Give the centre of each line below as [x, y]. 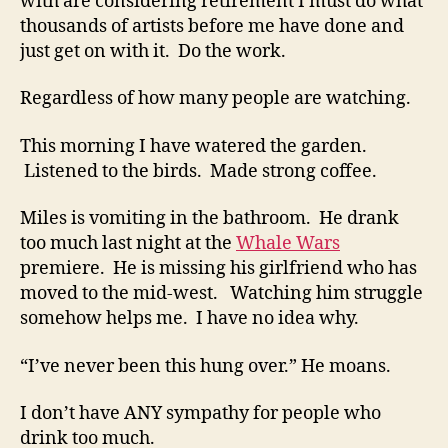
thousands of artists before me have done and [212, 26]
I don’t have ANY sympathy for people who [200, 414]
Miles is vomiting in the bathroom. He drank [209, 219]
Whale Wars [288, 244]
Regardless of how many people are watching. [215, 99]
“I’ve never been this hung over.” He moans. [205, 366]
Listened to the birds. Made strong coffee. [198, 171]
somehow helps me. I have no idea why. [189, 319]
